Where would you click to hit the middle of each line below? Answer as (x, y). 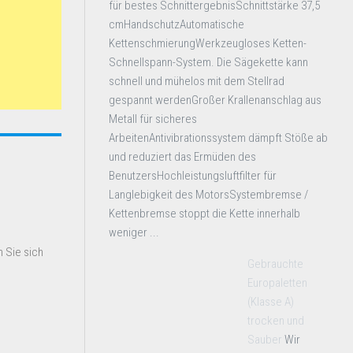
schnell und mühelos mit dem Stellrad (197, 81)
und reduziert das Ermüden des (182, 157)
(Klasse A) (271, 302)
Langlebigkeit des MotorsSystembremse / (208, 195)
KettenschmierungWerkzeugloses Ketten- (208, 43)
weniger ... (134, 232)
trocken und (276, 321)
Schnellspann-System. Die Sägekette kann (208, 62)
